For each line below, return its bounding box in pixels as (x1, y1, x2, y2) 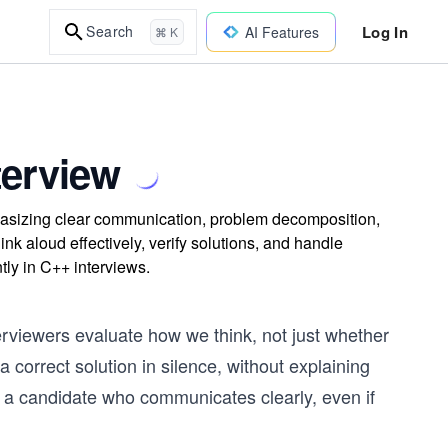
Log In (361, 20, 408, 43)
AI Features (244, 21, 319, 42)
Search (86, 21, 134, 41)
